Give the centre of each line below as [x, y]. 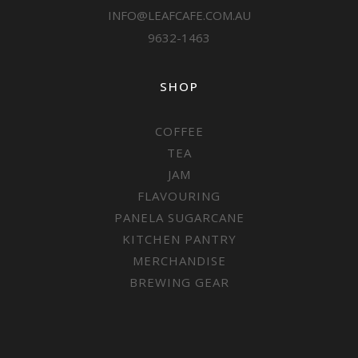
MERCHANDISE [179, 261]
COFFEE [179, 131]
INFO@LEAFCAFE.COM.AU [179, 15]
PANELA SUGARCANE [179, 217]
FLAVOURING [179, 196]
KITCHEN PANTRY [179, 239]
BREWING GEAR [179, 282]
